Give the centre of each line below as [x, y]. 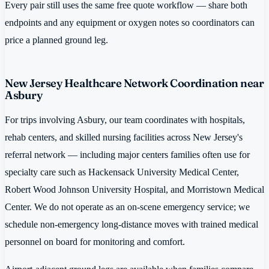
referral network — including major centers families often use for [127, 155]
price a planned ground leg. [56, 40]
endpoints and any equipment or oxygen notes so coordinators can [130, 22]
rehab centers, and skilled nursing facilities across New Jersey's [124, 138]
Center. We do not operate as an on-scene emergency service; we [127, 207]
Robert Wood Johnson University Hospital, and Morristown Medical [134, 190]
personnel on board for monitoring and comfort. [95, 242]
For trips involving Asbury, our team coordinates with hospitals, [125, 120]
